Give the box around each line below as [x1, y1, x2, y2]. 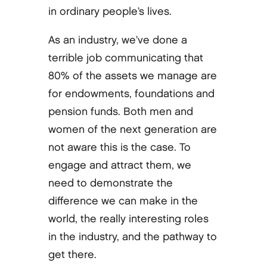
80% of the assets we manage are [48, 70, 217, 81]
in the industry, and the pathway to [48, 231, 217, 242]
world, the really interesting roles [48, 213, 209, 224]
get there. [48, 249, 97, 260]
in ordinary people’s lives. [48, 6, 172, 17]
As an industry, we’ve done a [48, 35, 187, 45]
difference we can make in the [48, 195, 198, 206]
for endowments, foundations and [48, 88, 215, 99]
